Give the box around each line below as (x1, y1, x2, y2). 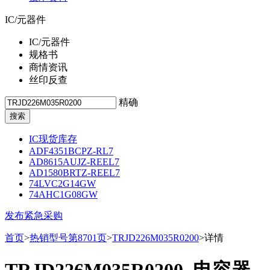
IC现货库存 (29, 134, 77, 144)
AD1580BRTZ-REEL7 (29, 168, 120, 178)
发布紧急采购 (5, 210, 63, 221)
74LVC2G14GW (29, 178, 96, 189)
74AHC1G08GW (29, 189, 98, 199)
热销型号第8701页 (30, 233, 107, 243)
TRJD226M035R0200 (112, 233, 199, 243)
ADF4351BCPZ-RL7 (29, 146, 113, 156)
